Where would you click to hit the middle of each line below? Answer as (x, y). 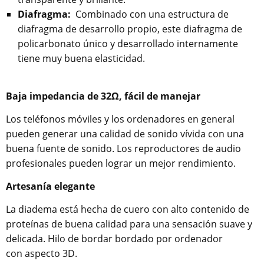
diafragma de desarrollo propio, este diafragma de (130, 29)
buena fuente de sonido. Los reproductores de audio (123, 149)
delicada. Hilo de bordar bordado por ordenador (114, 239)
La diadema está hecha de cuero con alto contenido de (128, 209)
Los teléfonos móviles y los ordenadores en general (120, 119)
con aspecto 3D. (42, 254)
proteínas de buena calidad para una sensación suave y (129, 224)
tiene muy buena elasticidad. (81, 59)
